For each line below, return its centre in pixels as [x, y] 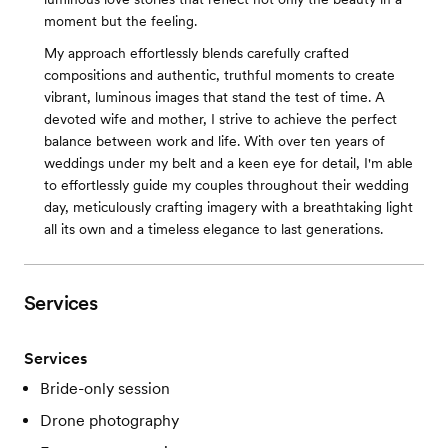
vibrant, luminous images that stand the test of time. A [214, 97]
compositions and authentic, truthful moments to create [219, 75]
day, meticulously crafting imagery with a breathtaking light [228, 207]
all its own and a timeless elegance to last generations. [213, 229]
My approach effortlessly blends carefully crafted [196, 53]
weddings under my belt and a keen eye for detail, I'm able [228, 163]
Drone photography [109, 420]
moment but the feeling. [120, 21]
